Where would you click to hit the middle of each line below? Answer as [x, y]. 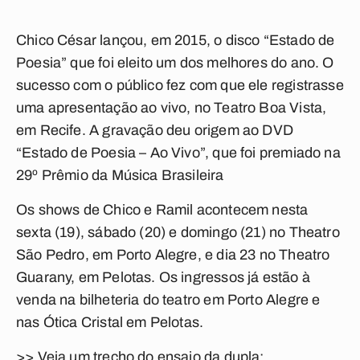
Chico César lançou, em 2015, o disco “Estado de [176, 40]
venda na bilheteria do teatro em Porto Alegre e [168, 300]
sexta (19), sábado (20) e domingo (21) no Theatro [178, 232]
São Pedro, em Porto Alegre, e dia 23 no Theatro [173, 255]
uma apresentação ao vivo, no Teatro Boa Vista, [172, 108]
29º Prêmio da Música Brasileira [120, 175]
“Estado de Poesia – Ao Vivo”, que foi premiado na [178, 153]
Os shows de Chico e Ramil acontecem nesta [162, 210]
